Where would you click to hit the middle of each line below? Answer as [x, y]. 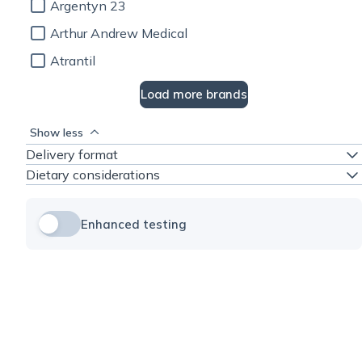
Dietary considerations [93, 175]
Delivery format [72, 154]
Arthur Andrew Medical [119, 33]
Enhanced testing [134, 224]
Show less [57, 132]
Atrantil [73, 61]
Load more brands [194, 94]
